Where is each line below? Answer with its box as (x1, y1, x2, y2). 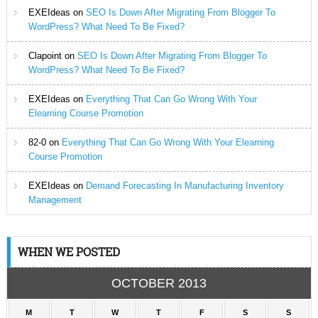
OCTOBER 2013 (111, 276, 207, 290)
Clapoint (28, 50, 62, 61)
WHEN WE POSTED (17, 244, 120, 259)
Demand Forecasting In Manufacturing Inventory (85, 180, 284, 191)
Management (28, 194, 82, 205)
